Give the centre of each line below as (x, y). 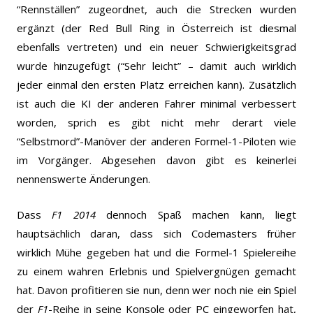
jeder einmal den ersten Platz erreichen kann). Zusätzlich (156, 84)
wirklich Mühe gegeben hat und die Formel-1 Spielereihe (156, 252)
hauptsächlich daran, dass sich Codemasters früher (156, 233)
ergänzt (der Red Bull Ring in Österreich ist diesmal (156, 28)
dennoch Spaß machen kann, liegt (196, 214)
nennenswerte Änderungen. (83, 179)
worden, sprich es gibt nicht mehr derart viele (156, 122)
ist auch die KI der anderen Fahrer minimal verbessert (156, 103)
